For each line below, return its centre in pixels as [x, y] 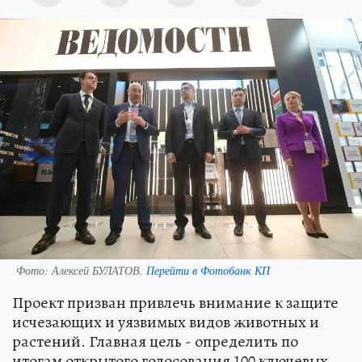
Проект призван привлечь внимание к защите [175, 302]
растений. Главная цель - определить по [155, 341]
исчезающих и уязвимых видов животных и [166, 322]
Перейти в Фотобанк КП [208, 270]
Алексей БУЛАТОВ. [99, 270]
